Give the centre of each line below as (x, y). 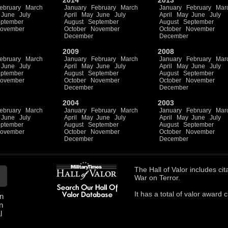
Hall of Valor (168, 169)
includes (203, 169)
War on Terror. (157, 178)
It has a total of (159, 194)
